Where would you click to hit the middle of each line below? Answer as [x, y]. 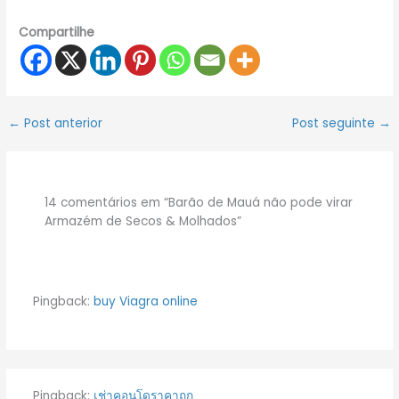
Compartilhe [57, 33]
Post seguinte [335, 124]
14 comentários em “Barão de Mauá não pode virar [199, 203]
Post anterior [62, 124]
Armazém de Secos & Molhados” [143, 222]
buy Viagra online [145, 301]
